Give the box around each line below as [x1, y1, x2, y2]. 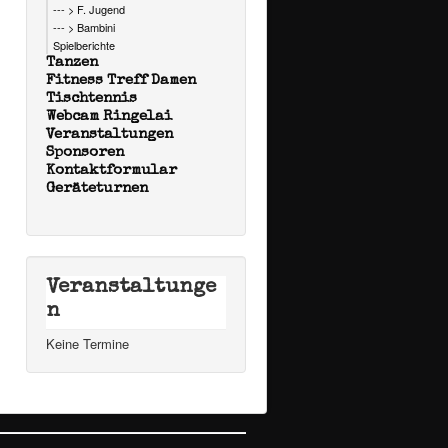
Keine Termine [46, 334, 129, 354]
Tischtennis [46, 91, 137, 107]
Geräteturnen [46, 181, 148, 197]
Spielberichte [53, 37, 115, 54]
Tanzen [46, 55, 98, 71]
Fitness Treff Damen [46, 73, 196, 89]
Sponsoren [46, 145, 124, 161]
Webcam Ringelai [46, 109, 172, 125]
